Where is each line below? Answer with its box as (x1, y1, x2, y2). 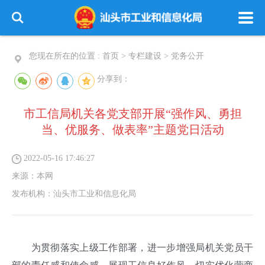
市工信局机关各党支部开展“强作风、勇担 (23, 107, 242, 120)
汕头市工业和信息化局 (53, 189, 136, 198)
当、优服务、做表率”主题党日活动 (41, 123, 224, 136)
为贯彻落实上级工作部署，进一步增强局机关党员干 (12, 243, 253, 253)
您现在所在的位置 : (29, 51, 102, 60)
